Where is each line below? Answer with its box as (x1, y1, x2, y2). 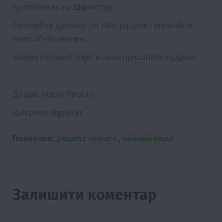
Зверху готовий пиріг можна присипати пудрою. (12, 51, 198, 62)
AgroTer (52, 106, 83, 118)
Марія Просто (42, 88, 95, 100)
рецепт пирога (56, 132, 117, 144)
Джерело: (12, 106, 52, 118)
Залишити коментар (12, 185, 157, 204)
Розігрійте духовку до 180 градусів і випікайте (12, 19, 193, 31)
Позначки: (12, 132, 56, 144)
